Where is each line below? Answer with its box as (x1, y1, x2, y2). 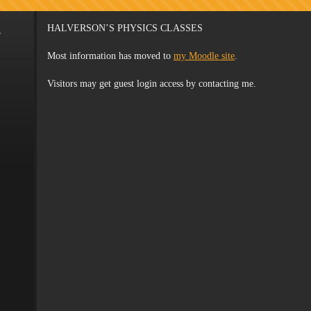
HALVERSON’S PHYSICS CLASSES (47, 23, 203, 33)
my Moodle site (174, 51, 235, 61)
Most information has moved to (47, 51, 171, 61)
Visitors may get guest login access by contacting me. (47, 78, 256, 89)
